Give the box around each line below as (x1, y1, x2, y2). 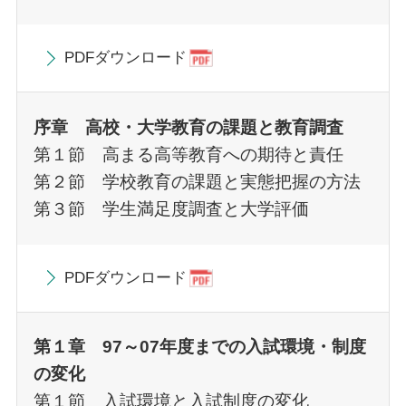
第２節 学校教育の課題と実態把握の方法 (33, 171, 361, 191)
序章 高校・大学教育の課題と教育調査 (33, 117, 343, 137)
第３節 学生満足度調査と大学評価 (33, 198, 309, 218)
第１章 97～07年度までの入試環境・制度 (33, 337, 366, 357)
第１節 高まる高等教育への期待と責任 (33, 144, 343, 164)
